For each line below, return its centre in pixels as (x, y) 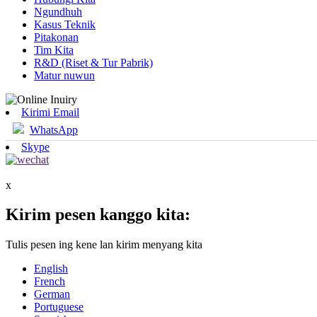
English (51, 269)
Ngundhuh (58, 11)
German (52, 294)
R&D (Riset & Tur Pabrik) (93, 62)
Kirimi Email (50, 112)
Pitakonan (56, 37)
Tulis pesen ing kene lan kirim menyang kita (104, 245)
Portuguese (59, 307)
